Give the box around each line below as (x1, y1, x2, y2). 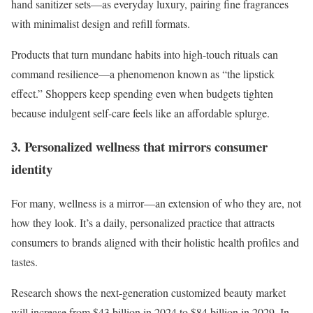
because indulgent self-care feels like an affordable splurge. (11, 105, 270, 120)
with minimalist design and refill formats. (11, 15, 194, 31)
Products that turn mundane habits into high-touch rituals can (11, 46, 278, 61)
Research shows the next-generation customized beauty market (11, 285, 286, 300)
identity (11, 159, 52, 179)
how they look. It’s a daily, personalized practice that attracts (11, 215, 275, 231)
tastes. (11, 254, 41, 270)
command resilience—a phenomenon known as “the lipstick (11, 66, 275, 81)
